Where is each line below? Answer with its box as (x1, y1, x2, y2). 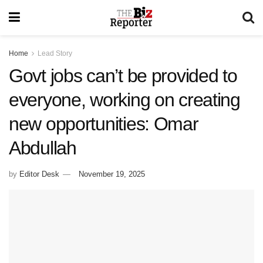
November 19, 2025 (79, 169, 145, 178)
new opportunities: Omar (9, 113, 198, 134)
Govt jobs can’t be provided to (9, 65, 237, 86)
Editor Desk (19, 169, 59, 178)
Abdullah (9, 137, 76, 159)
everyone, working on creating (9, 89, 240, 110)
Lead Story (38, 49, 72, 58)
